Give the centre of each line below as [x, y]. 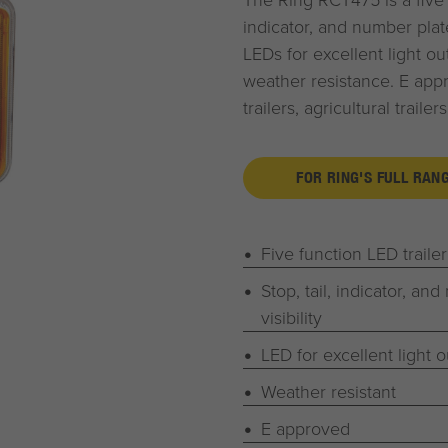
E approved [305, 428]
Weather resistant [328, 391]
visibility [291, 317]
